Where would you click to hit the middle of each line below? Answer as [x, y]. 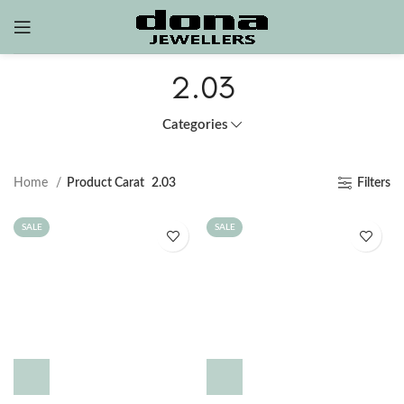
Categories [195, 125]
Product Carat [106, 183]
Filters [374, 183]
